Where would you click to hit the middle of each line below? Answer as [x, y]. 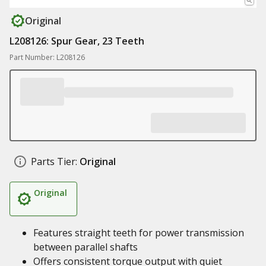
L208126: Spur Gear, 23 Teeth [77, 41]
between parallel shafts [85, 247]
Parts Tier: [54, 161]
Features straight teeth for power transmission [139, 233]
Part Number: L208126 [47, 57]
